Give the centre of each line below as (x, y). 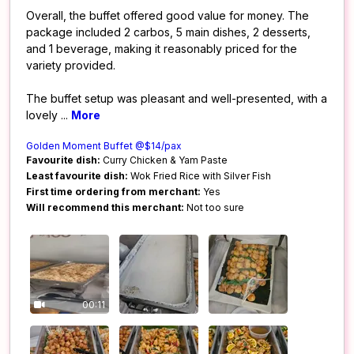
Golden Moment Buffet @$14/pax (104, 145)
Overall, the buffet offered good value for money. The (168, 15)
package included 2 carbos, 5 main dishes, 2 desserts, (168, 32)
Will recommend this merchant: (105, 207)
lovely (43, 115)
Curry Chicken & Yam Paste (164, 160)
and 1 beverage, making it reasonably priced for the (162, 48)
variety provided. (71, 65)
